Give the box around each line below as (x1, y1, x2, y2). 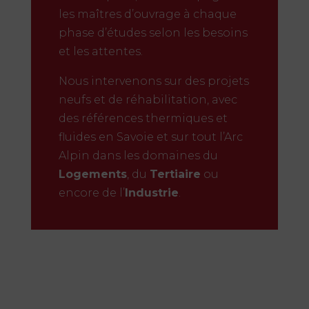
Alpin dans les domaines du (58, 148, 218, 162)
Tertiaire (149, 167, 201, 181)
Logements (58, 167, 127, 181)
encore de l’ (58, 186, 125, 199)
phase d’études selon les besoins (58, 26, 248, 39)
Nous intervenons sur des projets (58, 74, 249, 88)
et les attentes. (58, 44, 143, 58)
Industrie (124, 186, 179, 199)
